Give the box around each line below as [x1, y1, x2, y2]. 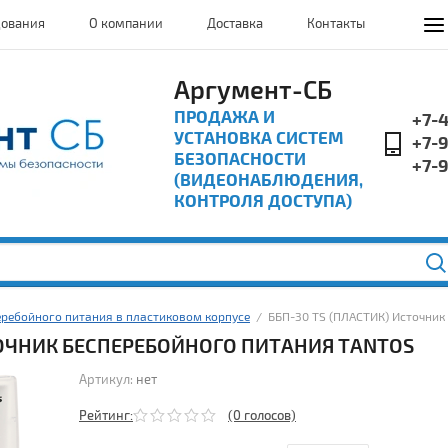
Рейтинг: [79, 408, 133, 425]
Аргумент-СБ [174, 75, 332, 107]
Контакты [307, 16, 365, 32]
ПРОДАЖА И [174, 107, 275, 128]
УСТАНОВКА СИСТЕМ [174, 128, 344, 149]
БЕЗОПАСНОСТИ [174, 149, 306, 170]
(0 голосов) [228, 408, 296, 425]
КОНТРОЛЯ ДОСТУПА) [174, 191, 352, 212]
